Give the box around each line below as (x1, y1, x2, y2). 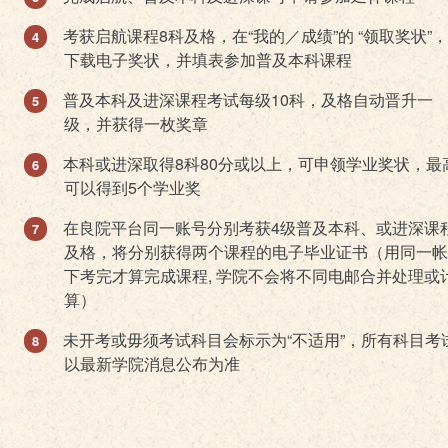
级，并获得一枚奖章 (64, 112, 208, 136)
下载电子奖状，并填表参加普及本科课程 (64, 48, 352, 72)
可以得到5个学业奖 (64, 176, 201, 200)
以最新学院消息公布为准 (64, 352, 240, 376)
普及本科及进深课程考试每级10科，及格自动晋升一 (63, 88, 433, 112)
